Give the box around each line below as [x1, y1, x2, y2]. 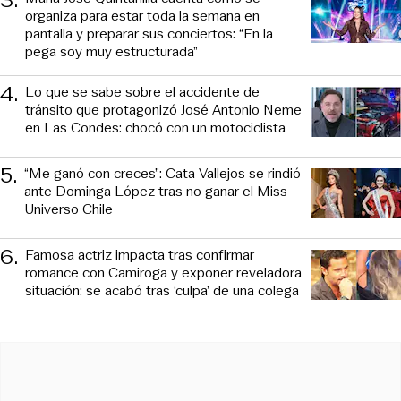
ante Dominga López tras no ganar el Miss [24, 180, 287, 201]
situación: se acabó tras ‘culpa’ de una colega [25, 279, 299, 301]
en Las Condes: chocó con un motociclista [25, 116, 286, 138]
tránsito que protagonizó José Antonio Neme [25, 98, 302, 120]
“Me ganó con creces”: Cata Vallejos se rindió [24, 162, 301, 183]
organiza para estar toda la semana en [25, 4, 260, 26]
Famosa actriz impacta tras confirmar [25, 243, 254, 265]
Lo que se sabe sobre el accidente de [25, 81, 260, 102]
